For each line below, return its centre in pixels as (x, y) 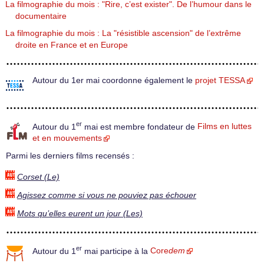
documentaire (41, 16)
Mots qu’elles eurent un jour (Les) (80, 213)
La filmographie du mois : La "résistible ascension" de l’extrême (123, 33)
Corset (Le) (38, 177)
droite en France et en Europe (72, 45)
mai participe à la (116, 251)
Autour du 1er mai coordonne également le (114, 80)
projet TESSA (220, 80)
